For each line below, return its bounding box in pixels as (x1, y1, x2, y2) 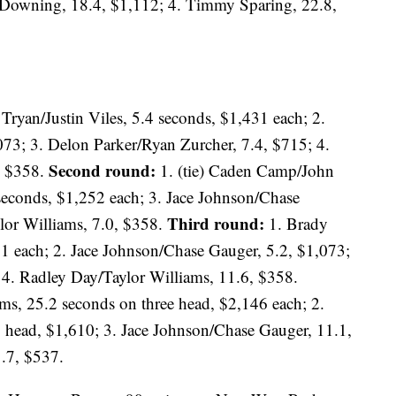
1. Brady (264, 212, 328, 235)
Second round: (49, 158, 156, 183)
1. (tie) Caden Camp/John (156, 159, 334, 182)
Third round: (167, 211, 264, 236)
